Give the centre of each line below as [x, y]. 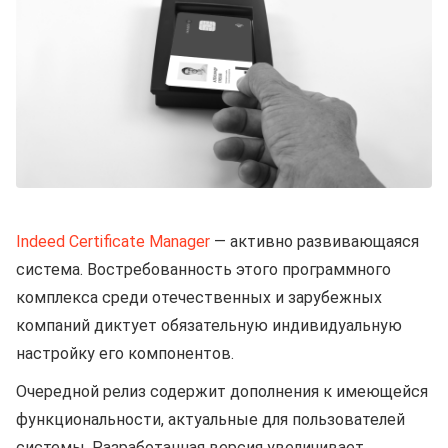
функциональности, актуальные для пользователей [210, 420]
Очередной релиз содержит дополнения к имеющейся [222, 392]
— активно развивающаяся [314, 242]
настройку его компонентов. [125, 354]
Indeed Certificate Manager [113, 242]
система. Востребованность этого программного [203, 270]
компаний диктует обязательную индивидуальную [209, 326]
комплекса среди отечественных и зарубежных [199, 298]
